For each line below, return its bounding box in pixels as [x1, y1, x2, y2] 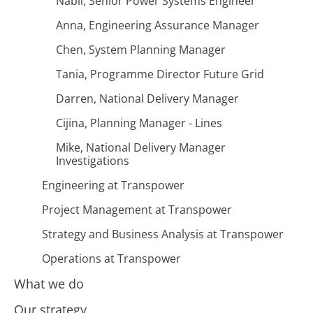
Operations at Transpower [42, 251, 181, 267]
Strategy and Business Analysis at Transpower [42, 226, 284, 242]
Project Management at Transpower [42, 202, 232, 218]
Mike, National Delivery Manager [56, 140, 226, 156]
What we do [14, 275, 84, 293]
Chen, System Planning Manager [56, 42, 226, 58]
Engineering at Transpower [42, 177, 184, 194]
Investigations [56, 153, 129, 169]
